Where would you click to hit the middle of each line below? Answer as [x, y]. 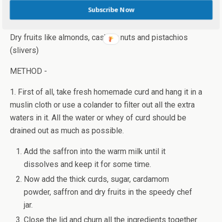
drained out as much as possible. [67, 131]
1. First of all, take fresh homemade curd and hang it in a [106, 92]
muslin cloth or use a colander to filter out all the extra [102, 105]
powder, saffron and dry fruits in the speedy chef [108, 192]
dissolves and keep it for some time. [88, 165]
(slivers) [24, 51]
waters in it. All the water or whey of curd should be [98, 118]
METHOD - [28, 71]
